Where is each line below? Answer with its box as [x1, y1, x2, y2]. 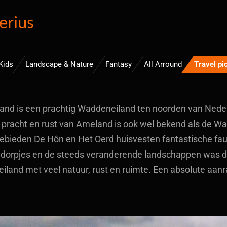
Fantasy [105, 60, 132, 69]
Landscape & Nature [25, 60, 93, 69]
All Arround [144, 60, 182, 69]
